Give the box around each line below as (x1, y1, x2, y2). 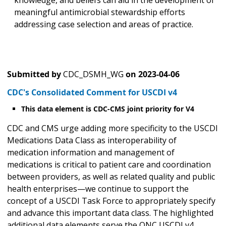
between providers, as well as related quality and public (7, 171, 215, 183)
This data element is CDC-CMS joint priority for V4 (21, 104, 196, 114)
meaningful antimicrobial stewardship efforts (14, 7, 185, 18)
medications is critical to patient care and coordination (7, 159, 211, 171)
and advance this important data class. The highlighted (7, 207, 213, 219)
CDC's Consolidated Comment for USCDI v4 (7, 87, 177, 98)
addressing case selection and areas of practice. (14, 19, 193, 30)
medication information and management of (7, 147, 175, 158)
